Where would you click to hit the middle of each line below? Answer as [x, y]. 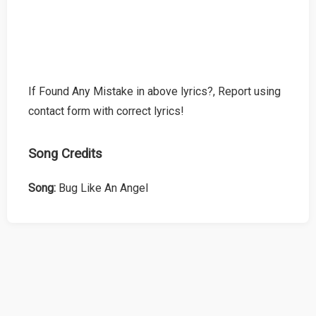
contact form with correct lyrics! [106, 111]
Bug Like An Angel [102, 188]
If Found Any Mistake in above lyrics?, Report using [154, 91]
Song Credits [65, 153]
